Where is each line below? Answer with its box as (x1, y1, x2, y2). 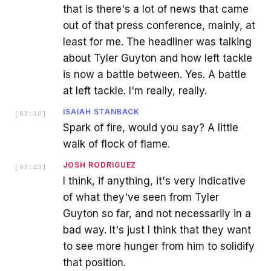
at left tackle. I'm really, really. (63, 84, 207, 97)
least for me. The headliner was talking (63, 35, 252, 48)
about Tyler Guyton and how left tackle (63, 51, 252, 64)
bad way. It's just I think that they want (63, 223, 251, 236)
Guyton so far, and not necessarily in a (63, 207, 251, 220)
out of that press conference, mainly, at (63, 19, 255, 31)
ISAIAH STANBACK (63, 106, 140, 116)
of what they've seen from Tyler (63, 191, 219, 203)
